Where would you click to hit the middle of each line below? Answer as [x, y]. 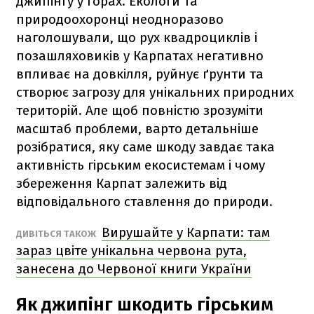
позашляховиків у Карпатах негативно [140, 55]
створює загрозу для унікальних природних [155, 92]
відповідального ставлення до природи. [144, 201]
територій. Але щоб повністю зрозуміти [140, 110]
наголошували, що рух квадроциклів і [137, 37]
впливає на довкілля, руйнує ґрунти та [140, 74]
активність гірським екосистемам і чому [141, 165]
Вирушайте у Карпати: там [186, 232]
